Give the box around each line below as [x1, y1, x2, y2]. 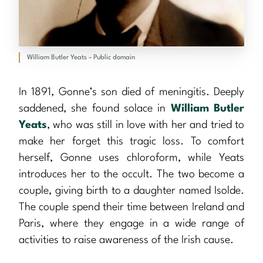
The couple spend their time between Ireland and [19, 202, 244, 213]
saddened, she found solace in [19, 103, 171, 114]
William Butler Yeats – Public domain [27, 54, 135, 62]
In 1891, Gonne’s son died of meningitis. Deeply [19, 87, 244, 98]
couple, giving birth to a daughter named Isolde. [19, 186, 244, 197]
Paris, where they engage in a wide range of [19, 218, 244, 230]
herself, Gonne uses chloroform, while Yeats [19, 153, 244, 164]
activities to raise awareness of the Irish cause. [19, 235, 234, 246]
